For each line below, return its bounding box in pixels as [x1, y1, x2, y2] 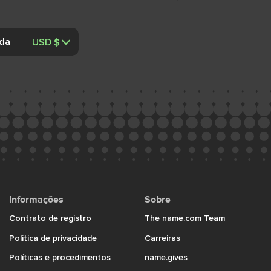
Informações [9, 194, 64, 206]
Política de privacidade [9, 232, 97, 243]
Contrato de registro [9, 212, 91, 223]
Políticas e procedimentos [9, 252, 111, 262]
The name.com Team [145, 212, 225, 223]
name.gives [145, 252, 188, 262]
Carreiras [145, 232, 180, 243]
